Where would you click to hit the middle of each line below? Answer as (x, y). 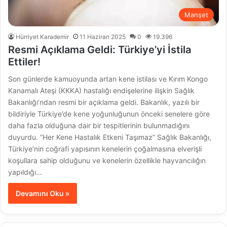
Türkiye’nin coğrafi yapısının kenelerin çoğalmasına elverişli (105, 149)
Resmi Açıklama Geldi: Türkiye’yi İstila (100, 50)
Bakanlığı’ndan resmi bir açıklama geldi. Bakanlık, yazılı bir (104, 102)
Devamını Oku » (43, 194)
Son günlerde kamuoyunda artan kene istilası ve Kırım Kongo (108, 79)
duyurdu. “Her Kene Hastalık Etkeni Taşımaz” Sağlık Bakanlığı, (110, 137)
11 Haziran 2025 (103, 37)
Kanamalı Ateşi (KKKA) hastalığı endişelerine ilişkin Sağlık (102, 91)
